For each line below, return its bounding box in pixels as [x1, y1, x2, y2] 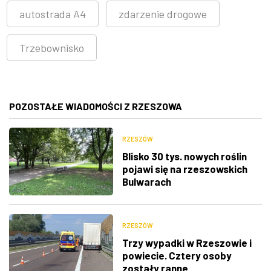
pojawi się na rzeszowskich [122, 163, 247, 175]
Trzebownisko [19, 41, 84, 54]
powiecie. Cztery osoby [122, 249, 232, 262]
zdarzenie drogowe [119, 7, 207, 21]
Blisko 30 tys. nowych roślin [122, 150, 247, 163]
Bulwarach [122, 175, 171, 188]
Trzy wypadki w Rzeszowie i [122, 237, 252, 249]
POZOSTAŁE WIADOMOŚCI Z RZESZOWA [9, 100, 182, 112]
